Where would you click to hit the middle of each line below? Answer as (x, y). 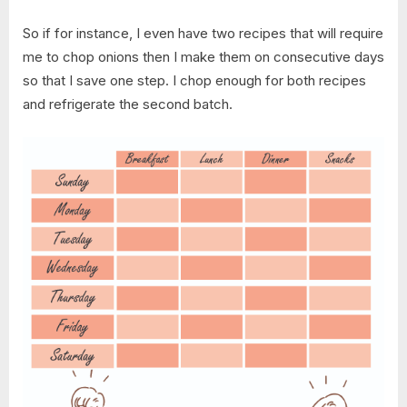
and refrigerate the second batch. (128, 104)
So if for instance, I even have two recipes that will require (203, 34)
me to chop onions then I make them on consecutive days (203, 57)
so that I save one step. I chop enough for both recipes (194, 81)
